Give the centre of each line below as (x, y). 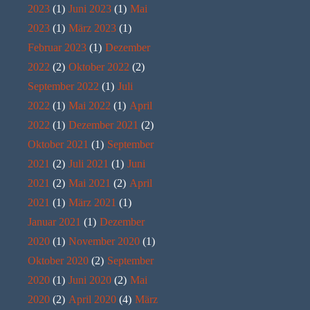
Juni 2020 (90, 280)
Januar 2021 (54, 221)
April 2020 (92, 299)
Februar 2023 (57, 47)
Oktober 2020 (58, 260)
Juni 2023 (90, 8)
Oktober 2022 (99, 66)
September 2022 (63, 86)
